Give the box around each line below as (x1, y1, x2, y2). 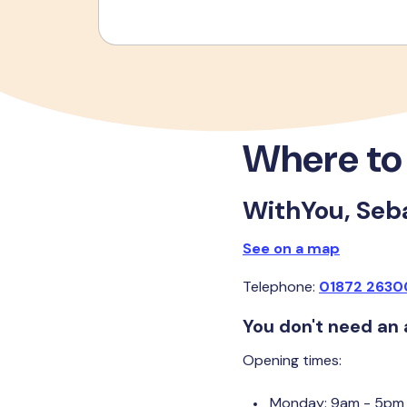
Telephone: (243, 277, 319, 296)
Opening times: (243, 351, 342, 370)
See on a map (243, 239, 340, 258)
